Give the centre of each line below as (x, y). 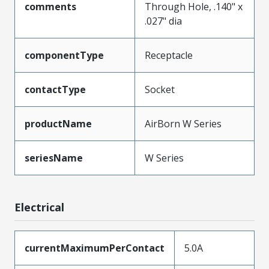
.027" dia (163, 21)
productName (58, 123)
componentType (64, 55)
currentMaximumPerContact (95, 248)
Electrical (39, 207)
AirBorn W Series (183, 123)
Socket (160, 89)
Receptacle (169, 55)
